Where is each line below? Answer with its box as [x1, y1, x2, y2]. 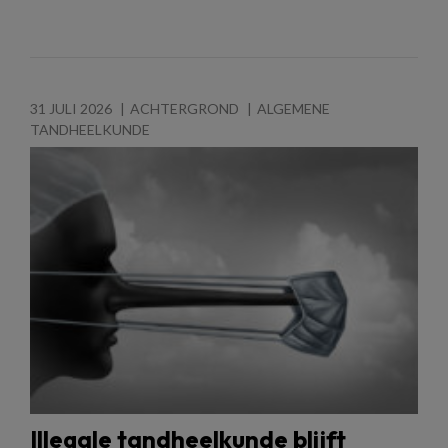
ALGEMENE [257, 99, 330, 117]
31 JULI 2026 [30, 99, 112, 117]
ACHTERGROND [130, 99, 239, 117]
